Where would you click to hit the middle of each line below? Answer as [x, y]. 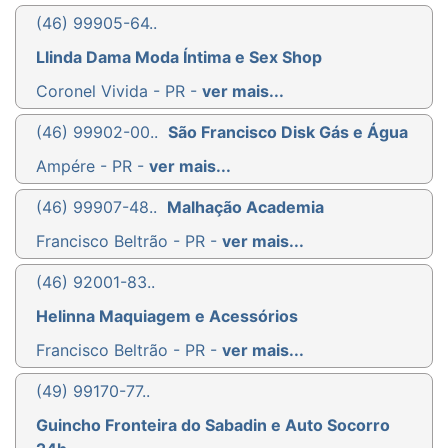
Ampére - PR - [92, 165]
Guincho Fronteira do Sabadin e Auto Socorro [213, 424]
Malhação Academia [245, 206]
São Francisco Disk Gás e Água [288, 131]
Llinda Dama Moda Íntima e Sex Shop [179, 56]
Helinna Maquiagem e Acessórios [167, 315]
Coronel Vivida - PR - [119, 90]
